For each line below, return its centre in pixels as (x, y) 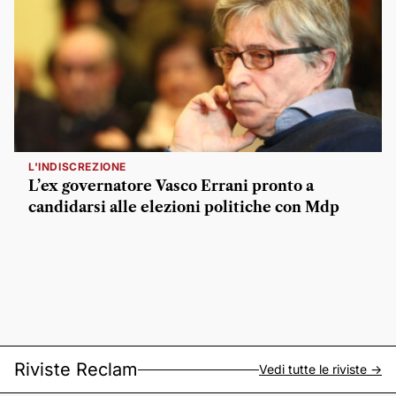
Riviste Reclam (76, 370)
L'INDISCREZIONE (77, 167)
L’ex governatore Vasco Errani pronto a (171, 186)
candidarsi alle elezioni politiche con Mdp (184, 207)
